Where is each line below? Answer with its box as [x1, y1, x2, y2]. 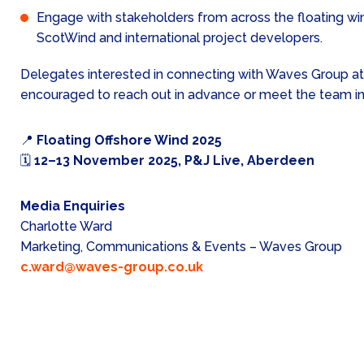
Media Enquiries [20, 197, 125, 214]
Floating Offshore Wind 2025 [37, 132, 222, 149]
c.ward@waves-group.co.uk [20, 258, 203, 275]
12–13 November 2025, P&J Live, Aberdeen [34, 153, 314, 169]
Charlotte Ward [20, 218, 112, 234]
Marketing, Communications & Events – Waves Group [20, 238, 342, 254]
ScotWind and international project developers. [37, 30, 323, 46]
